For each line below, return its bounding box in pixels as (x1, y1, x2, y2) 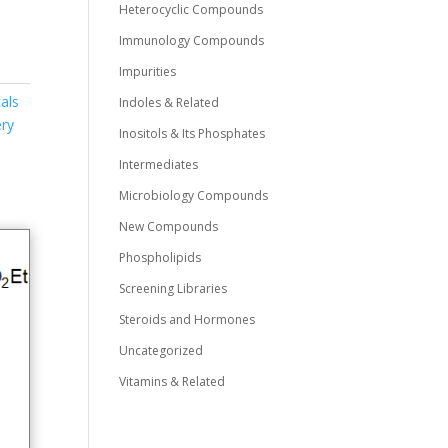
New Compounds (119, 218, 219, 236)
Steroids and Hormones (119, 311, 256, 329)
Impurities (119, 63, 177, 81)
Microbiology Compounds (119, 187, 269, 205)
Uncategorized (119, 342, 204, 360)
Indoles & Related (119, 94, 220, 112)
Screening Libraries (119, 280, 228, 298)
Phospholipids (119, 249, 202, 267)
